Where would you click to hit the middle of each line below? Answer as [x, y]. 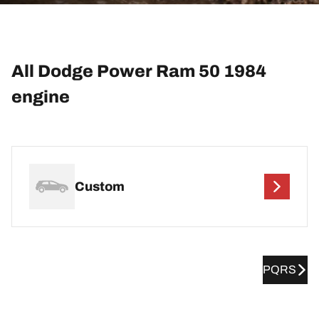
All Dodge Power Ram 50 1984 [139, 71]
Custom [100, 186]
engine [41, 96]
